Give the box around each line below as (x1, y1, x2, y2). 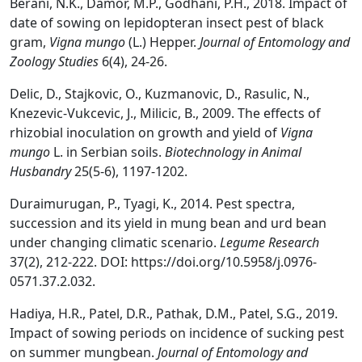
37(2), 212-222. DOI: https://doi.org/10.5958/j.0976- (10, 253, 317, 271)
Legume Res (220, 234, 288, 251)
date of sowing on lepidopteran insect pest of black (10, 14, 324, 32)
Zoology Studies (10, 53, 99, 70)
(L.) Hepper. (128, 33, 200, 51)
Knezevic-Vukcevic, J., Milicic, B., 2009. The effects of (10, 104, 321, 122)
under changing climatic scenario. (10, 234, 220, 251)
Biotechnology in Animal (165, 143, 301, 161)
